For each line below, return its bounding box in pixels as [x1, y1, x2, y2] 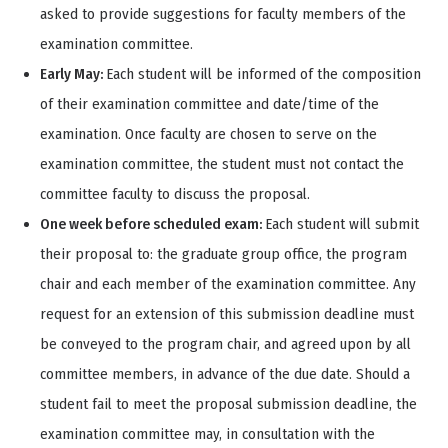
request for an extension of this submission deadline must [40, 305, 414, 324]
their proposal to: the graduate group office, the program [40, 245, 407, 264]
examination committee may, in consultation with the [40, 425, 375, 444]
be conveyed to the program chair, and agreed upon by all [40, 335, 411, 354]
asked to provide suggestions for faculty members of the [40, 5, 406, 24]
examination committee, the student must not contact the [40, 155, 404, 174]
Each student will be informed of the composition [106, 65, 421, 84]
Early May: [40, 65, 106, 84]
